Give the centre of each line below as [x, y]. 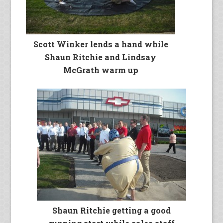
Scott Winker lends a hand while [101, 44]
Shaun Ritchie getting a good [111, 211]
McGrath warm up [101, 70]
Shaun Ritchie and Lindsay [101, 57]
